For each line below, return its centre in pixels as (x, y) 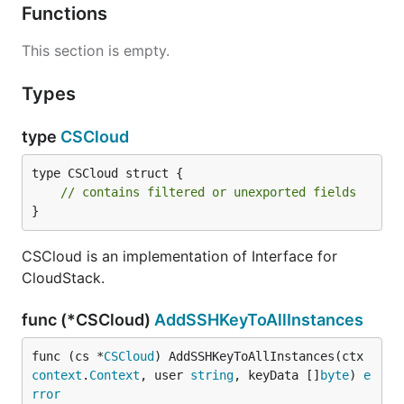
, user (165, 375)
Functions (67, 14)
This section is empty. (96, 50)
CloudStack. (63, 278)
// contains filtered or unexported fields (208, 192)
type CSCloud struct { (107, 173)
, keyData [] (277, 375)
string (212, 375)
